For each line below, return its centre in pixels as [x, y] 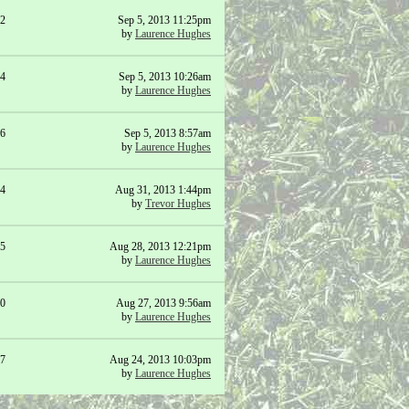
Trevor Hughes [178, 204]
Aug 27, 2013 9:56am [163, 303]
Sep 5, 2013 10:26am [165, 77]
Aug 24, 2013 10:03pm [160, 360]
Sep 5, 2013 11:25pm [164, 20]
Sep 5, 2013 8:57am [168, 133]
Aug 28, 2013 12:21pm [160, 246]
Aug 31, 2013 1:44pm [163, 190]
